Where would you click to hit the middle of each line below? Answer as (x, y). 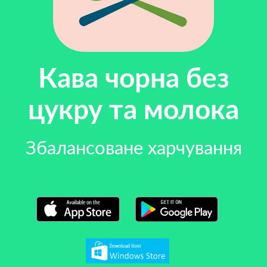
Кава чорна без (133, 79)
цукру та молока (133, 111)
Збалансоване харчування (133, 148)
